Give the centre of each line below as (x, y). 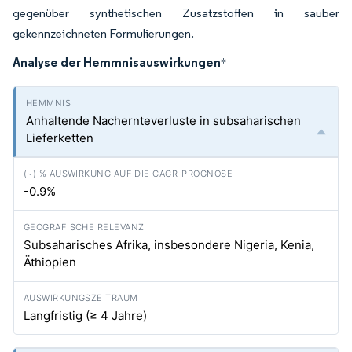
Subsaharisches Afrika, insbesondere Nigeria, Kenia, (169, 245)
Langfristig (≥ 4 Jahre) (85, 315)
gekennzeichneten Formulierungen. (103, 33)
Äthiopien (50, 262)
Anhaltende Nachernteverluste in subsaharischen (163, 121)
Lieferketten (60, 138)
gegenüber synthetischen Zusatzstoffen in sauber (176, 13)
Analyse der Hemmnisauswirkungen (117, 62)
